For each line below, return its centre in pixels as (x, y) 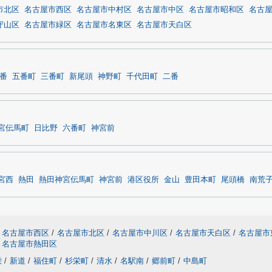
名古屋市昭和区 (216, 10)
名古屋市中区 (160, 10)
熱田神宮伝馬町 (66, 180)
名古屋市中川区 (140, 233)
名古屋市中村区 (104, 10)
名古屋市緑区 (48, 25)
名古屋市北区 (81, 233)
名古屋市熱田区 (29, 244)
